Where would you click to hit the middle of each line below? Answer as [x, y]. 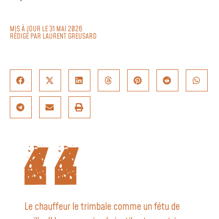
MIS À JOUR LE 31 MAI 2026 [46, 29]
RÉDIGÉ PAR [26, 36]
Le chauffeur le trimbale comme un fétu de [102, 207]
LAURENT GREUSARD [70, 36]
